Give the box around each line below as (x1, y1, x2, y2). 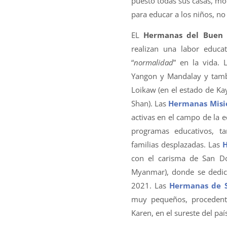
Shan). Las (131, 98, 169, 109)
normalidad (133, 57, 173, 68)
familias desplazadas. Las (131, 139, 222, 150)
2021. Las (131, 180, 170, 191)
